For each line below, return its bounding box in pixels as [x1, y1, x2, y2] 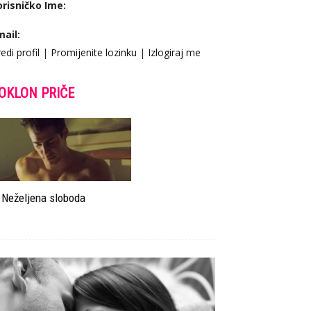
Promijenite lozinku [51, 46, 137, 59]
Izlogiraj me [148, 46, 201, 59]
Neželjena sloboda [1, 191, 85, 205]
